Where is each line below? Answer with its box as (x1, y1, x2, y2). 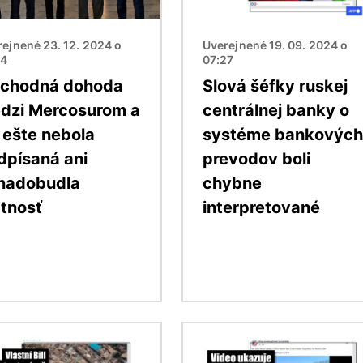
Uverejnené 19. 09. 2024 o (203, 37, 348, 52)
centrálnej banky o (203, 100, 349, 120)
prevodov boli (203, 148, 310, 169)
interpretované (203, 197, 320, 217)
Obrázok (182, 323, 237, 340)
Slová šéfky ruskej (203, 75, 348, 96)
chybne (203, 173, 262, 193)
